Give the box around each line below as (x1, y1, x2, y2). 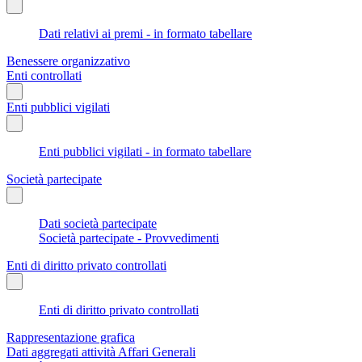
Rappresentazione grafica (6, 330, 135, 344)
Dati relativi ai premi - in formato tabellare (39, 26, 252, 40)
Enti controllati (6, 68, 82, 82)
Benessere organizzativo (6, 53, 130, 68)
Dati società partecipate (39, 216, 157, 230)
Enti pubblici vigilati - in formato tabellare (39, 144, 251, 158)
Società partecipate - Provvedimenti (39, 230, 219, 245)
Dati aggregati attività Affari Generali (6, 344, 196, 359)
